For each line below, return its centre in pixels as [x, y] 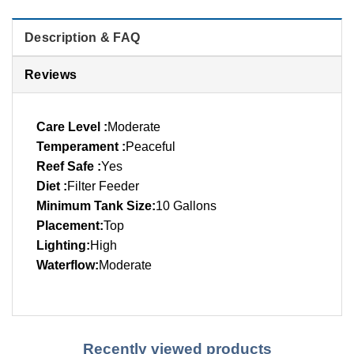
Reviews [51, 74]
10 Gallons [186, 205]
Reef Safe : [69, 166]
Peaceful [151, 146]
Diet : [52, 186]
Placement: [70, 225]
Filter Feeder [103, 186]
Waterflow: [68, 265]
